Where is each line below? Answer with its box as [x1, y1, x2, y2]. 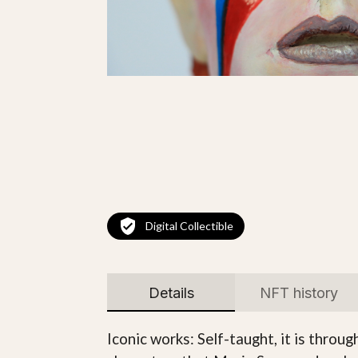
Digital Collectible [145, 219, 234, 233]
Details [148, 284, 194, 301]
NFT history [260, 284, 339, 301]
